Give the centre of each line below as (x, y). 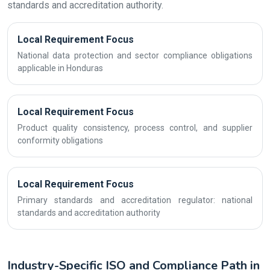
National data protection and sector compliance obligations (135, 55)
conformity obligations (60, 140)
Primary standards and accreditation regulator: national (135, 200)
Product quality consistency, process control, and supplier (135, 128)
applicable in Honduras (60, 68)
